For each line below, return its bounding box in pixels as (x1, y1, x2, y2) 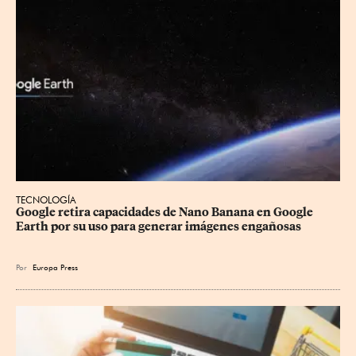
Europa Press (33, 261, 78, 272)
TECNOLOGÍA (16, 193, 76, 206)
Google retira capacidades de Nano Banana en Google (16, 204, 315, 219)
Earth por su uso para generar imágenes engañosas (16, 219, 301, 234)
